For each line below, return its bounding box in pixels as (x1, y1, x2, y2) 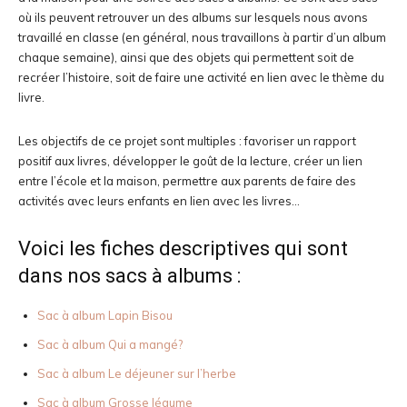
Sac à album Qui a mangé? (37, 337, 183, 352)
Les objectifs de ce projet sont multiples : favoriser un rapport (18, 134, 356, 149)
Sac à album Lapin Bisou (37, 308, 173, 323)
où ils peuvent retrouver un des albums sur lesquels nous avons (18, 10, 368, 25)
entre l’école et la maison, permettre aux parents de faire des (18, 174, 356, 189)
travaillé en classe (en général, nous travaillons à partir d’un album (18, 30, 386, 45)
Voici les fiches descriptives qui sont (18, 237, 348, 261)
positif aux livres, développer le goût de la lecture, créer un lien (18, 154, 362, 169)
